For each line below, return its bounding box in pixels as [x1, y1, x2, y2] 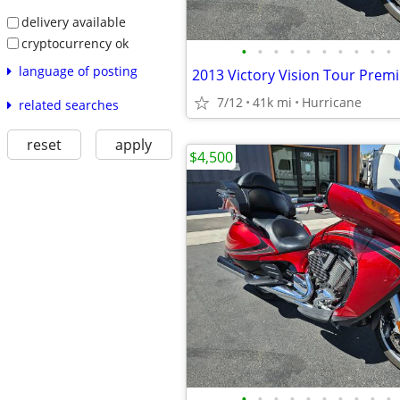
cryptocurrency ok [21, 34, 129, 52]
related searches [18, 96, 119, 114]
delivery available [21, 12, 126, 30]
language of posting [18, 62, 137, 80]
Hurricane [302, 94, 362, 111]
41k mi [253, 94, 292, 111]
